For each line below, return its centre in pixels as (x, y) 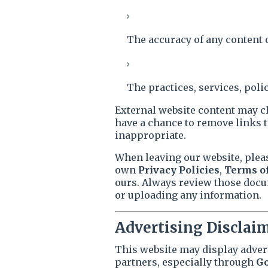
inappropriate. (150, 135)
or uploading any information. (188, 195)
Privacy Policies (179, 170)
